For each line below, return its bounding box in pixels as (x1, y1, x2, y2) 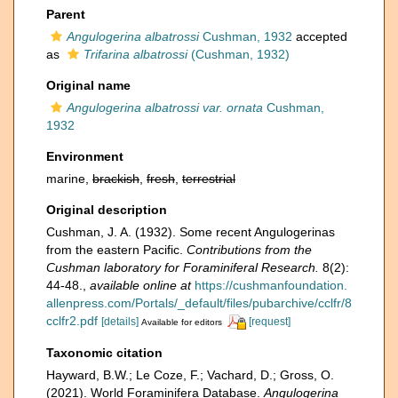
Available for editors (141, 317, 222, 327)
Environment (46, 149, 123, 163)
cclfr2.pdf (46, 314, 98, 328)
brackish (92, 171, 139, 186)
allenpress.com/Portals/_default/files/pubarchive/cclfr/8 (46, 296, 352, 310)
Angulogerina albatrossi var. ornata (67, 100, 263, 115)
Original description (46, 203, 167, 217)
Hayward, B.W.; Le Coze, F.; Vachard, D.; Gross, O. (46, 367, 334, 382)
